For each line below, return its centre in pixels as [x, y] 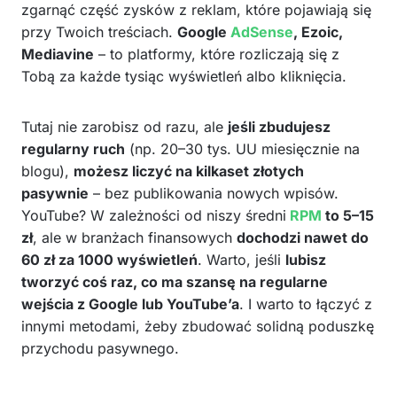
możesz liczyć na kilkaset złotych [189, 171]
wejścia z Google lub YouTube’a [130, 304]
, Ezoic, [318, 31]
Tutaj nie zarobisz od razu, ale [125, 126]
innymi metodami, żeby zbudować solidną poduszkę [198, 326]
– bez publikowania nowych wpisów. [214, 193]
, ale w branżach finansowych [135, 237]
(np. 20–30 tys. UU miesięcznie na [242, 148]
